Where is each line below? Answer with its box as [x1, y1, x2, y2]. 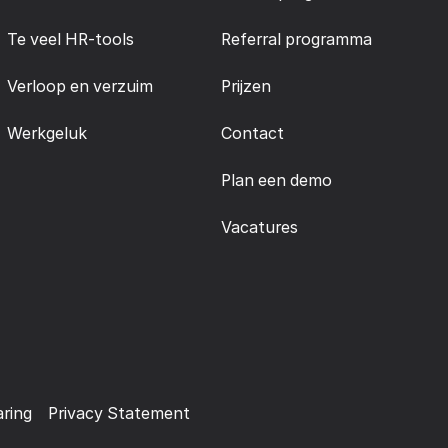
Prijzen [221, 77, 272, 97]
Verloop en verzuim [6, 77, 153, 97]
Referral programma [221, 30, 373, 50]
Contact [221, 124, 285, 144]
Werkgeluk [6, 124, 87, 144]
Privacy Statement [47, 404, 190, 424]
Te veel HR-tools [6, 30, 134, 50]
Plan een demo [221, 171, 333, 191]
